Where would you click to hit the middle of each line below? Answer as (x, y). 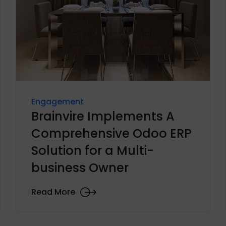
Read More (53, 192)
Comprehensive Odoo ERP (111, 133)
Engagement (57, 101)
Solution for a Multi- (92, 150)
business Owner (80, 167)
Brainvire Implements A (103, 116)
